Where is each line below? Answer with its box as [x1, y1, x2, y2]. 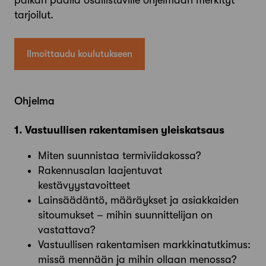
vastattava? [38, 223, 96, 236]
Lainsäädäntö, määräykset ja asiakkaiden [38, 194, 239, 206]
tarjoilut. [14, 8, 53, 21]
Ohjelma [14, 94, 55, 107]
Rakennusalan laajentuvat [38, 164, 162, 176]
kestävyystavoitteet [38, 179, 130, 191]
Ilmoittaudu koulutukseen [27, 48, 133, 59]
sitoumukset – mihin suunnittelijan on [38, 208, 213, 221]
